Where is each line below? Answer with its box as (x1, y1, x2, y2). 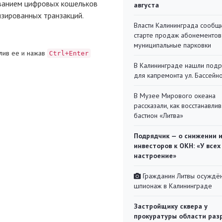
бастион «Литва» (134, 111, 183, 120)
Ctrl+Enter (49, 49, 89, 57)
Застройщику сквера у (134, 202, 208, 211)
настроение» (134, 151, 176, 160)
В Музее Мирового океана (134, 91, 216, 100)
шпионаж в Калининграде (134, 181, 212, 190)
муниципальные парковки (134, 41, 211, 50)
